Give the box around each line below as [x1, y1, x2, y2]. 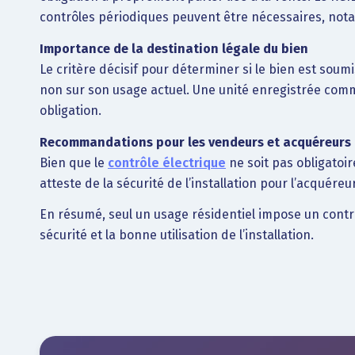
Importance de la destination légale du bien [40, 40, 308, 56]
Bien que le [40, 155, 108, 170]
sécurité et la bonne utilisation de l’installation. [40, 227, 314, 243]
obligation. [40, 102, 101, 118]
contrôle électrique [108, 155, 226, 170]
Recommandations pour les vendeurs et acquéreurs [40, 134, 351, 150]
